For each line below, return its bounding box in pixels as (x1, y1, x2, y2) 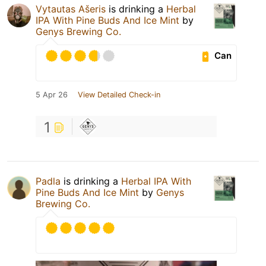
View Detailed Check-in (78, 90, 160, 99)
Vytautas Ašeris (36, 2, 106, 15)
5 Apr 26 (36, 90, 68, 99)
